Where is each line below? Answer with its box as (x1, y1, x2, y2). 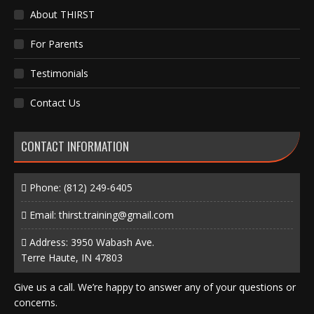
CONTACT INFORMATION (21, 137, 129, 155)
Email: (27, 207, 59, 221)
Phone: (27, 180, 64, 194)
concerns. (14, 295, 57, 309)
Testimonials (30, 66, 88, 80)
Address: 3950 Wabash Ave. (27, 235, 154, 249)
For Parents (30, 36, 83, 50)
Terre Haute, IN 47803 (21, 250, 123, 264)
